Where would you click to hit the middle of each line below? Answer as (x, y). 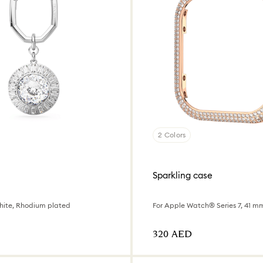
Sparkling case (183, 176)
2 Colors (172, 135)
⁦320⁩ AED (172, 234)
